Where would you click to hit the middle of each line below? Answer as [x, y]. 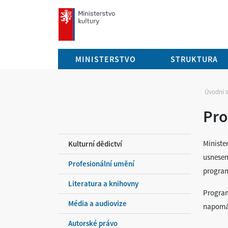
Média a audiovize [97, 203]
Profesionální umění [101, 164]
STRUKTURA [194, 59]
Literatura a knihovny [103, 183]
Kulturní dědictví [95, 144]
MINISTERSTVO [106, 59]
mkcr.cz [71, 13]
